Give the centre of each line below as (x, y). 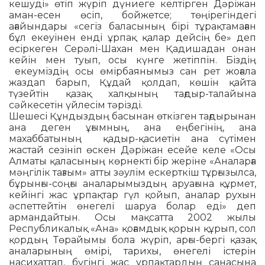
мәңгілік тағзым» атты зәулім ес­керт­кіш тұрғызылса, (132, 173)
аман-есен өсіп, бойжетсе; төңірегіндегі (132, 15)
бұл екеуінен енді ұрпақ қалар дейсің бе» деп (132, 38)
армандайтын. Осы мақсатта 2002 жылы (132, 218)
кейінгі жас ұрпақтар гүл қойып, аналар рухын (132, 195)
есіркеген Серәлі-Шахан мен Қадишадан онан (132, 49)
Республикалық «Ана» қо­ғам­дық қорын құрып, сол (132, 229)
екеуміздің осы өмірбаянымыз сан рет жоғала (132, 72)
